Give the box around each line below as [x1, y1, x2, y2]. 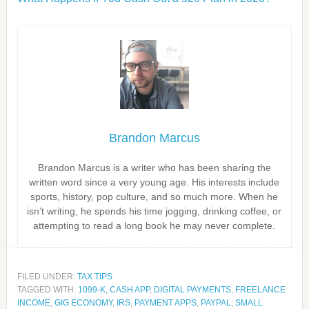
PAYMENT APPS [134, 298, 197, 308]
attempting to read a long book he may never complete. [33, 220, 276, 231]
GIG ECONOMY [54, 298, 112, 308]
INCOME [17, 298, 50, 308]
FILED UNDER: [17, 272, 77, 281]
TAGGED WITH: [17, 285, 78, 295]
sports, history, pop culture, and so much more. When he [30, 191, 279, 202]
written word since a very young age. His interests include [29, 177, 280, 188]
